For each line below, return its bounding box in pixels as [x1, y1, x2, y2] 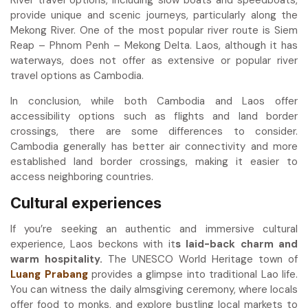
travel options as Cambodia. [10, 68, 144, 82]
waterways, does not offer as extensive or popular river [10, 53, 298, 67]
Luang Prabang [10, 267, 88, 281]
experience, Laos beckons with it [10, 236, 175, 251]
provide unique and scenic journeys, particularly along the [10, 8, 298, 22]
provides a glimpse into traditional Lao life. [87, 267, 298, 281]
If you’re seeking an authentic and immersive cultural [10, 221, 298, 236]
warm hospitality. [10, 252, 102, 266]
